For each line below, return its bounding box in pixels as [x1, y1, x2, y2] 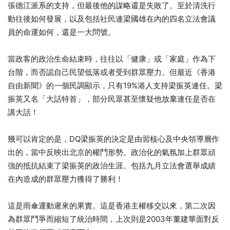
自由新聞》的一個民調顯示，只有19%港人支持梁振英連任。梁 [8, 80, 222, 90]
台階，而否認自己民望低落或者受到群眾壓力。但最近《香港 [8, 67, 216, 77]
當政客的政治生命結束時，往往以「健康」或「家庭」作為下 [8, 53, 216, 64]
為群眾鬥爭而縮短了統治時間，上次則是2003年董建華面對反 [8, 214, 219, 224]
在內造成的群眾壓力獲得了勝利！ [8, 174, 123, 184]
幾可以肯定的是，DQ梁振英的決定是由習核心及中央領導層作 [8, 133, 219, 144]
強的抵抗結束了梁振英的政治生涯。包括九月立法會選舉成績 [8, 160, 216, 170]
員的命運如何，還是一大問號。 [8, 27, 116, 37]
